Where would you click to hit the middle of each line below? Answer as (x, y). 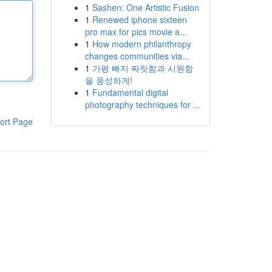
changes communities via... (137, 56)
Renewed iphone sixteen (139, 19)
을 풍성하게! (108, 80)
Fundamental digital (130, 92)
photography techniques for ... (142, 104)
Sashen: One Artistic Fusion (145, 7)
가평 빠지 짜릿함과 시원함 (142, 68)
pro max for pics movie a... (136, 32)
